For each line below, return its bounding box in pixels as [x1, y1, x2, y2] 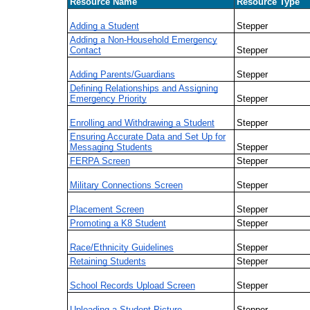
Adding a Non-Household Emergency [69, 34, 217, 45]
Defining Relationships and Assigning [69, 82, 218, 93]
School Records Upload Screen [69, 280, 195, 291]
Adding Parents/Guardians [69, 69, 175, 80]
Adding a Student [69, 20, 139, 31]
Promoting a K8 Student [69, 217, 166, 228]
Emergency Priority [69, 93, 147, 104]
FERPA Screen [69, 155, 130, 166]
